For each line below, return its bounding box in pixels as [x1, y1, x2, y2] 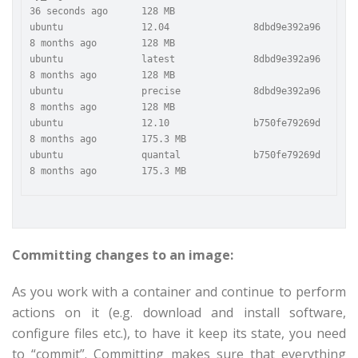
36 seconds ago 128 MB [30, 6, 175, 17]
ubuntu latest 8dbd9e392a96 [30, 54, 320, 65]
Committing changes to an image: [12, 246, 233, 264]
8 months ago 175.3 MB [30, 133, 186, 145]
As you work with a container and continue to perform [12, 283, 346, 300]
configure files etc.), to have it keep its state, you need [12, 324, 346, 342]
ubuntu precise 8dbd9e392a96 [30, 86, 320, 97]
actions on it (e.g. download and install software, [12, 304, 346, 321]
